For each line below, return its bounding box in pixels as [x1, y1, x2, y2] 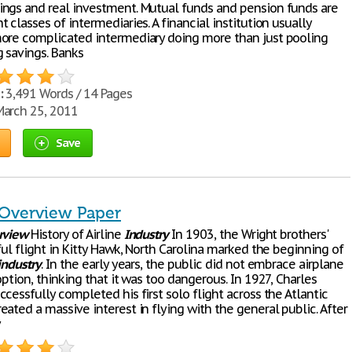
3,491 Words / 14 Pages [2, 86, 132, 101]
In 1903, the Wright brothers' [168, 226, 328, 242]
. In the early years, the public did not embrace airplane [41, 256, 343, 272]
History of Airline [27, 226, 124, 242]
